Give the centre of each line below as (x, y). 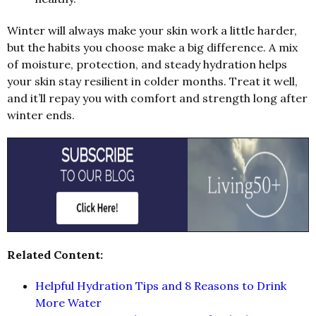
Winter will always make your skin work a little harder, (152, 31)
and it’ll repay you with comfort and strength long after (157, 98)
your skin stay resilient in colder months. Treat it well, (152, 81)
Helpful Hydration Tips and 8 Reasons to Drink (161, 286)
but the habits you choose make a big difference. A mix (152, 48)
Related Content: (55, 255)
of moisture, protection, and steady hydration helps (147, 65)
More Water (68, 303)
